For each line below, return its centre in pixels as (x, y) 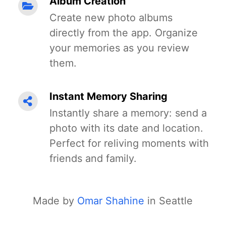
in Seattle (169, 201)
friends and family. (93, 158)
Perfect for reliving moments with (129, 143)
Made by (55, 201)
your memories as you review (119, 48)
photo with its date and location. (126, 128)
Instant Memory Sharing (108, 96)
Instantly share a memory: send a (128, 113)
